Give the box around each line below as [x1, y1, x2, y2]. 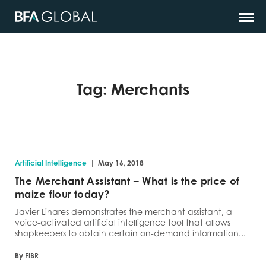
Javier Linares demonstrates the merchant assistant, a [15, 207, 232, 217]
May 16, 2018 [98, 159, 144, 167]
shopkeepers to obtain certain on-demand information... [15, 228, 246, 238]
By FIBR [15, 251, 39, 260]
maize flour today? [15, 188, 110, 200]
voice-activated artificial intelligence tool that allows [15, 217, 230, 227]
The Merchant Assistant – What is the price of [15, 175, 240, 187]
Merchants [111, 80, 189, 99]
